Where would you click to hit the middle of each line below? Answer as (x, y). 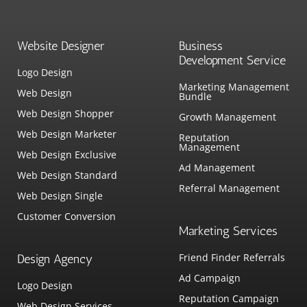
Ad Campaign (209, 278)
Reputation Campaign (229, 299)
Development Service (232, 61)
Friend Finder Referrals (232, 258)
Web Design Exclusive (66, 155)
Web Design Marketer (66, 134)
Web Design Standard (67, 175)
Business (200, 46)
